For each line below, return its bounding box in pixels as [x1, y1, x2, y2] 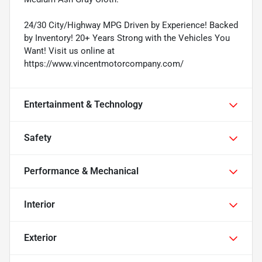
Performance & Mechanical [24, 166, 139, 177]
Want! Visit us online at [24, 46, 115, 57]
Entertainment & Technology [24, 99, 143, 111]
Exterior [24, 232, 57, 244]
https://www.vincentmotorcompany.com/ [24, 58, 184, 70]
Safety [24, 132, 51, 144]
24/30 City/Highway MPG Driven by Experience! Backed [24, 20, 238, 31]
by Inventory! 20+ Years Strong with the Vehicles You [24, 33, 230, 44]
